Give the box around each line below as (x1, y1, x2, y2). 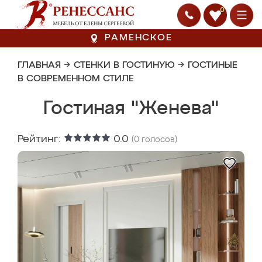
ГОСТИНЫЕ (188, 61, 237, 70)
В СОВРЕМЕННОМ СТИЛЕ (18, 74, 134, 84)
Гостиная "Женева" (43, 99, 219, 118)
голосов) (139, 136, 177, 144)
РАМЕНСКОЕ (105, 33, 173, 43)
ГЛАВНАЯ (18, 61, 61, 70)
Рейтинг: (18, 134, 64, 144)
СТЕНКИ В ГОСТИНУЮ (74, 61, 175, 70)
